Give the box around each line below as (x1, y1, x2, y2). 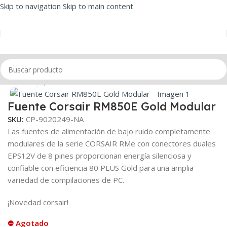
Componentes (28, 75, 78, 86)
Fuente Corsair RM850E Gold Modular (8, 99, 216, 113)
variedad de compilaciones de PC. (8, 174, 124, 185)
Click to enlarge (37, 76, 93, 86)
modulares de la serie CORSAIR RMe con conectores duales (8, 138, 216, 148)
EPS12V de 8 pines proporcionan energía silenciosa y (8, 150, 192, 161)
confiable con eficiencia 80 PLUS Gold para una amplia (8, 162, 194, 173)
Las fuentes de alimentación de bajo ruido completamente (8, 126, 210, 136)
